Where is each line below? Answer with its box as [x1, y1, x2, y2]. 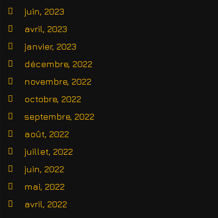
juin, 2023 [24, 6, 64, 17]
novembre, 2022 [24, 76, 91, 87]
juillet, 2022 [24, 146, 73, 157]
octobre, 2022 [24, 94, 81, 105]
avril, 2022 [24, 199, 67, 210]
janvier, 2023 [24, 41, 76, 52]
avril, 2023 [24, 24, 67, 35]
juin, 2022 [24, 164, 64, 175]
